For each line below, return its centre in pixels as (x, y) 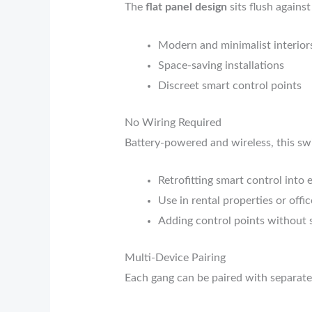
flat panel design (186, 7)
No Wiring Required (173, 122)
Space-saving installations (221, 65)
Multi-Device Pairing (175, 258)
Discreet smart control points (229, 85)
